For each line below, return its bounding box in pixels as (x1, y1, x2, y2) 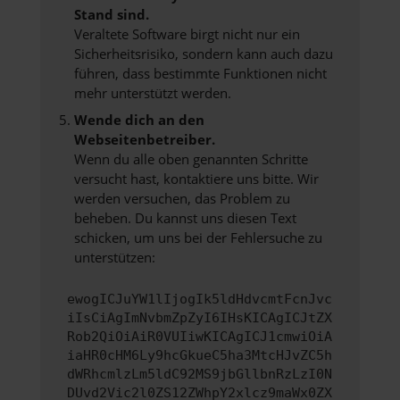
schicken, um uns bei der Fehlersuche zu (73, 228, 322, 246)
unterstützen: (73, 247, 155, 266)
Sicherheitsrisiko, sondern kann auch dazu (73, 45, 333, 63)
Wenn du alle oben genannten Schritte (73, 149, 308, 168)
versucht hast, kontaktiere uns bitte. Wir (73, 169, 319, 187)
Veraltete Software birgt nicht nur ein (73, 25, 300, 44)
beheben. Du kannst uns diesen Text (73, 208, 296, 227)
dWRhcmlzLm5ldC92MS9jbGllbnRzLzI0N (67, 366, 332, 383)
